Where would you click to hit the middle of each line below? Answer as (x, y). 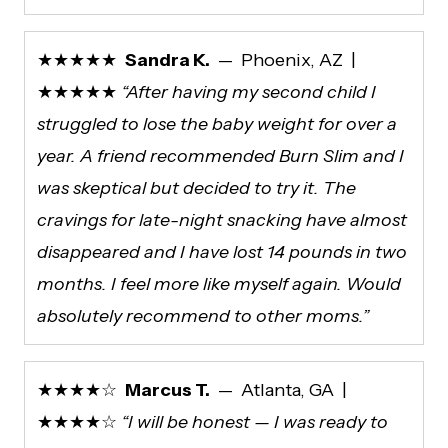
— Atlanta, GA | (280, 389)
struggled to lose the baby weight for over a (217, 123)
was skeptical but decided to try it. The (196, 187)
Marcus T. (167, 389)
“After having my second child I (248, 91)
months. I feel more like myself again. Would (219, 283)
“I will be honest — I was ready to (254, 421)
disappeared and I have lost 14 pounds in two (222, 251)
